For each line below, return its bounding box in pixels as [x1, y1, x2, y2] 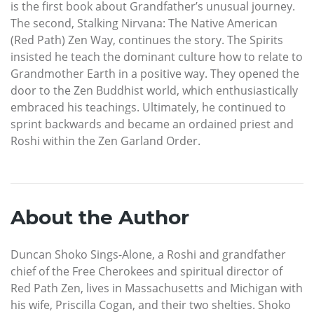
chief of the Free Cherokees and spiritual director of [11, 264, 282, 280]
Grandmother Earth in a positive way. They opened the [11, 66, 299, 82]
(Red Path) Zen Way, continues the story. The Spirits [11, 32, 283, 48]
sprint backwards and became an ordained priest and [11, 116, 294, 132]
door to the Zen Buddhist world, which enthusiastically [11, 83, 298, 99]
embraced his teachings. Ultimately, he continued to [11, 100, 286, 116]
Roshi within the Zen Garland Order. [11, 133, 200, 149]
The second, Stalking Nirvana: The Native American [11, 15, 278, 32]
